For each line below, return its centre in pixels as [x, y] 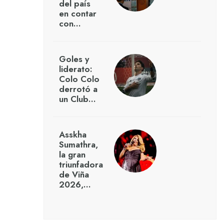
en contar [77, 14]
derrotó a [78, 89]
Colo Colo [79, 79]
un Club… [77, 99]
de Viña [74, 175]
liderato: [75, 69]
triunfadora [81, 165]
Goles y [74, 59]
